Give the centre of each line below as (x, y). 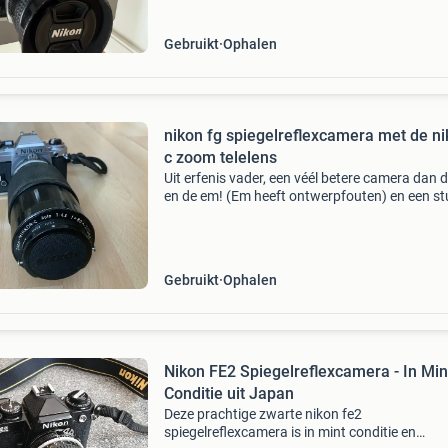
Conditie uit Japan (228, 393)
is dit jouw (194, 14)
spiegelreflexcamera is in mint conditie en (289, 432)
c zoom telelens (220, 157)
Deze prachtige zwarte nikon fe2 (262, 414)
